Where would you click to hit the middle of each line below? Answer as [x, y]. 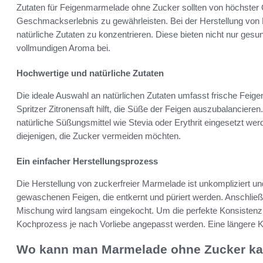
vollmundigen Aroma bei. [63, 48]
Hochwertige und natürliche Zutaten [90, 73]
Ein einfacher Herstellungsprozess [87, 161]
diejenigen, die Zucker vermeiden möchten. [99, 136]
